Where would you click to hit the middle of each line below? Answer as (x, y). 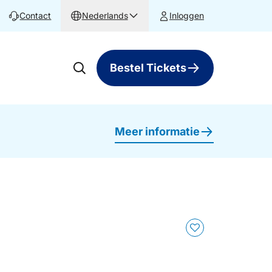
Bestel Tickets (148, 68)
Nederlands (105, 15)
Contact (36, 15)
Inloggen (187, 15)
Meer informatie (157, 131)
